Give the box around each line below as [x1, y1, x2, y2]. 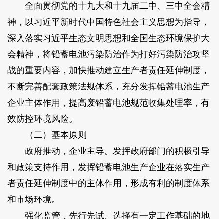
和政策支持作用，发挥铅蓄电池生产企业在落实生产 [7, 162, 210, 172]
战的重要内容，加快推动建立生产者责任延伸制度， [7, 65, 210, 75]
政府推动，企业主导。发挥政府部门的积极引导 [7, 146, 210, 156]
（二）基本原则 [7, 130, 87, 140]
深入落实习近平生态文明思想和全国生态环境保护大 [7, 33, 210, 43]
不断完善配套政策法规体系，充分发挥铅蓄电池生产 [7, 81, 210, 91]
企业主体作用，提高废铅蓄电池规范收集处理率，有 [7, 97, 210, 108]
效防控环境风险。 [7, 113, 78, 124]
